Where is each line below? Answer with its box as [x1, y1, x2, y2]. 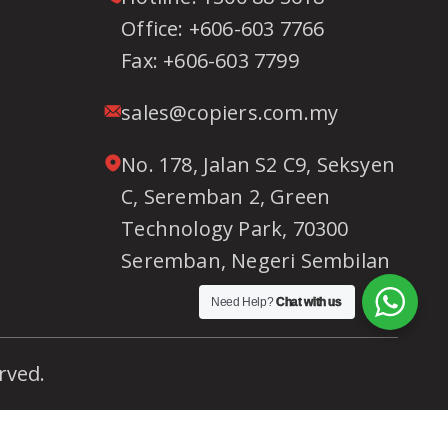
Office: [121, 15, 189, 42]
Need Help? [211, 295, 277, 309]
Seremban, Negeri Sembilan [121, 247, 391, 274]
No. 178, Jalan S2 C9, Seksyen [121, 151, 395, 178]
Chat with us [276, 295, 342, 309]
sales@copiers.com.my [121, 99, 339, 126]
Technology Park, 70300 [121, 215, 349, 242]
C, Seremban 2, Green [121, 183, 331, 210]
